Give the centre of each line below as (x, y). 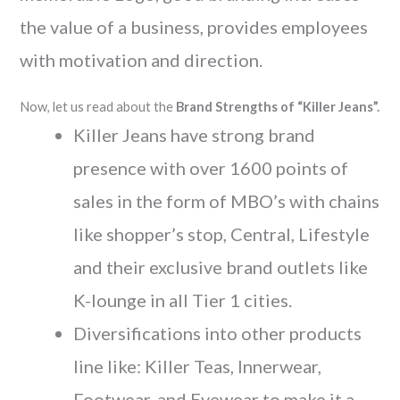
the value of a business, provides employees (194, 27)
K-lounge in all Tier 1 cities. (183, 300)
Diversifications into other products (218, 333)
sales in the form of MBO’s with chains (227, 201)
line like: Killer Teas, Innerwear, (198, 366)
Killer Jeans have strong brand (195, 135)
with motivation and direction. (142, 60)
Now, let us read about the (98, 107)
